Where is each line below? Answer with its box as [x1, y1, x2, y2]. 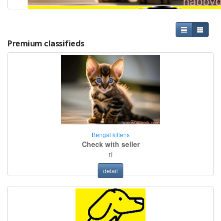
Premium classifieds [7, 38, 84, 49]
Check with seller [81, 139, 140, 149]
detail [103, 166, 118, 175]
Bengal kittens [91, 130, 130, 139]
